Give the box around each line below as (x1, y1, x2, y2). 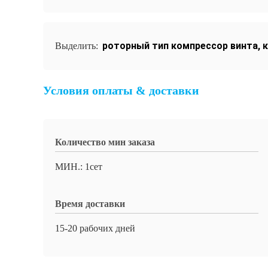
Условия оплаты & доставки (43, 84, 199, 97)
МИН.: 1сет (55, 162, 102, 172)
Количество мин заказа (55, 137, 155, 147)
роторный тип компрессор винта (102, 40, 258, 51)
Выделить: (55, 41, 100, 51)
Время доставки (55, 199, 125, 209)
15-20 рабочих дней (55, 223, 135, 233)
